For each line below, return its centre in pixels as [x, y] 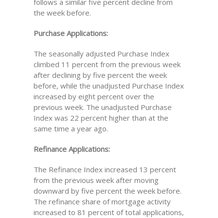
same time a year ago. [71, 128]
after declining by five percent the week [100, 75]
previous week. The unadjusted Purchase [102, 107]
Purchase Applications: [71, 33]
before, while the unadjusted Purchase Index [109, 86]
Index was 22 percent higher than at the [101, 118]
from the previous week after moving [96, 180]
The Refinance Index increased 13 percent [105, 169]
